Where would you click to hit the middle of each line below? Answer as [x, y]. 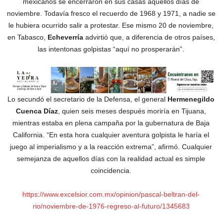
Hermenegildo [191, 99]
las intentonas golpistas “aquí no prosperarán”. [111, 49]
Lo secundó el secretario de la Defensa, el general [87, 99]
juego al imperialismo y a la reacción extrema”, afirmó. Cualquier [111, 147]
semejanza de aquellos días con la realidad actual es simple [111, 159]
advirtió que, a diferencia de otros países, [149, 37]
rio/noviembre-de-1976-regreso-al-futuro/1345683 [111, 206]
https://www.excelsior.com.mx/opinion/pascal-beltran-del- [111, 194]
